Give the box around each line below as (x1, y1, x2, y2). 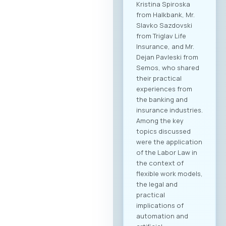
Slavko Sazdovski (136, 20, 192, 30)
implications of (136, 200, 184, 210)
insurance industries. (136, 105, 203, 115)
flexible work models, (136, 168, 203, 178)
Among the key (136, 116, 184, 125)
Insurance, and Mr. (136, 41, 194, 51)
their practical (136, 73, 182, 83)
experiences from (136, 84, 192, 93)
